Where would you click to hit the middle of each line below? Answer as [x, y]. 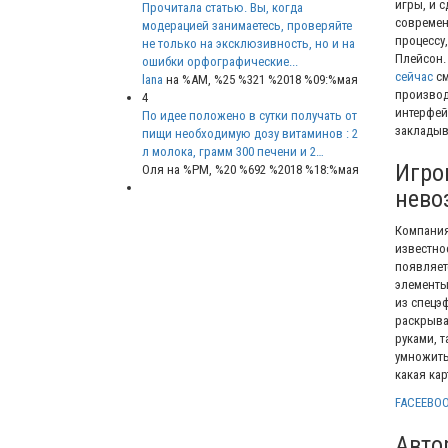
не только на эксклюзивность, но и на [248, 44]
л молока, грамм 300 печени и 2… [233, 152]
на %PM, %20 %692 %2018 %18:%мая [263, 170]
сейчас [413, 77]
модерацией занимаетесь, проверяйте [247, 26]
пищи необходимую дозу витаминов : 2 [250, 134]
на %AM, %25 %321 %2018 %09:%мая [262, 80]
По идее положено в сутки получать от [249, 116]
